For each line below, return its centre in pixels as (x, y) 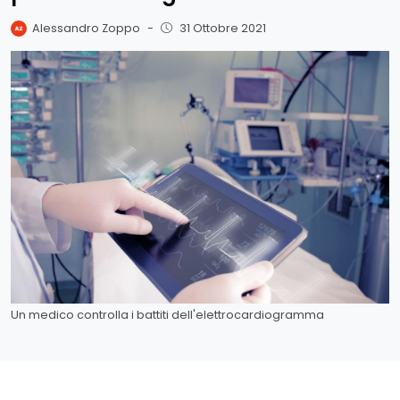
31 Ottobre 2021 (222, 28)
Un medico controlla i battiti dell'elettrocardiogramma (167, 314)
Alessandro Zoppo (87, 28)
